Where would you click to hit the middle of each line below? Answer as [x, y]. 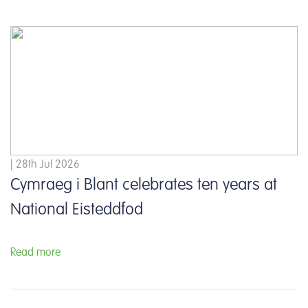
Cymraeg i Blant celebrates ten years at [144, 185]
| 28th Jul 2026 [45, 165]
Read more [35, 253]
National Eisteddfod [77, 210]
